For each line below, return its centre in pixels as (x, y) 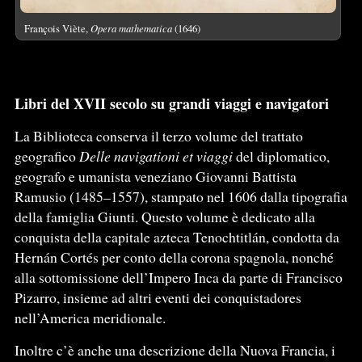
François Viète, (57, 28)
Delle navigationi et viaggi (156, 156)
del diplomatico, (281, 156)
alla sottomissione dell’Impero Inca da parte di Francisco (178, 277)
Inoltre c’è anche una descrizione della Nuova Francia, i (175, 349)
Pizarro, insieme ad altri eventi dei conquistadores (158, 297)
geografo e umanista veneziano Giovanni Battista (155, 176)
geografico (46, 156)
